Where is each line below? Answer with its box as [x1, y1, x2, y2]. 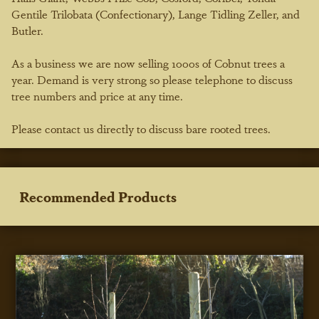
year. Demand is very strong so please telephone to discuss [11, 70, 293, 88]
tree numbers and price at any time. [11, 87, 186, 104]
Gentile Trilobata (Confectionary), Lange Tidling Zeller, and [11, 5, 300, 22]
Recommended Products [19, 187, 177, 207]
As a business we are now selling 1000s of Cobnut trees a [11, 54, 285, 71]
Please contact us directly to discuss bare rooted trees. [11, 120, 271, 137]
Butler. [11, 21, 43, 38]
